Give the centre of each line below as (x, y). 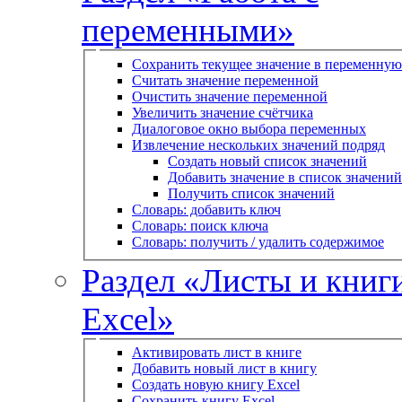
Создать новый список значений (267, 161)
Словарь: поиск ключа (200, 225)
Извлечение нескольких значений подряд (258, 144)
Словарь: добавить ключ (206, 209)
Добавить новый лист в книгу (224, 369)
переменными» (188, 31)
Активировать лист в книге (217, 353)
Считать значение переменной (225, 80)
